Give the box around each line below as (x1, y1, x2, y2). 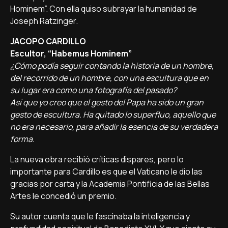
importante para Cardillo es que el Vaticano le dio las (10, 166, 203, 177)
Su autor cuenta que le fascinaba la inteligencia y (10, 211, 190, 222)
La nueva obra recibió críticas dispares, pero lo (10, 154, 184, 165)
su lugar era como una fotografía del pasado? (10, 84, 177, 96)
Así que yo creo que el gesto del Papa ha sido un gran (10, 97, 204, 108)
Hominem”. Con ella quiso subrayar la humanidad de (10, 3, 197, 14)
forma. (10, 133, 35, 145)
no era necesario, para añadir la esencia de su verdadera (10, 121, 218, 132)
